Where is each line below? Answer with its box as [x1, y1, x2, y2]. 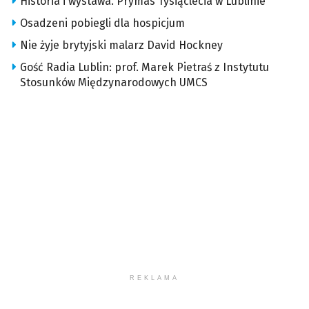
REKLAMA [130, 275, 179, 282]
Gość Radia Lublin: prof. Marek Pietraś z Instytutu [20, 61, 269, 74]
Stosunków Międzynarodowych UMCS [20, 76, 208, 90]
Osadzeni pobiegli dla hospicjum [20, 17, 185, 30]
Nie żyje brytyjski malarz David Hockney [20, 39, 223, 52]
